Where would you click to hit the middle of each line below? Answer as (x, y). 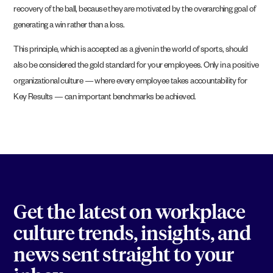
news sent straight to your (124, 256)
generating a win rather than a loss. (69, 26)
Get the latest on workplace (129, 214)
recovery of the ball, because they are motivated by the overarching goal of (135, 10)
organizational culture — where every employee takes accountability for (130, 83)
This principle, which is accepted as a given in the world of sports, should (131, 51)
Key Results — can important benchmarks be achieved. (105, 99)
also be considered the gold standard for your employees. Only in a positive (136, 67)
